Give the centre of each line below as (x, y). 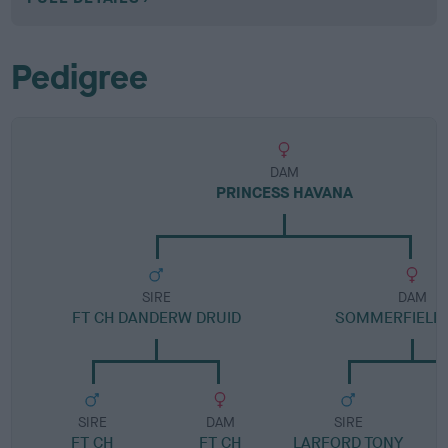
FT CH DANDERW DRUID (156, 317)
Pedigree (80, 77)
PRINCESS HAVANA (284, 192)
